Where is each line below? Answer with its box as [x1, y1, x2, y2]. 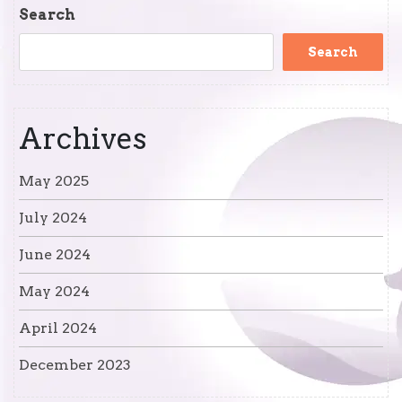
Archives [19, 121, 146, 157]
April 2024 [19, 319, 97, 337]
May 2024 [19, 283, 90, 301]
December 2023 [19, 356, 131, 374]
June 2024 [19, 246, 91, 264]
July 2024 [19, 209, 87, 227]
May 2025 [19, 172, 89, 190]
